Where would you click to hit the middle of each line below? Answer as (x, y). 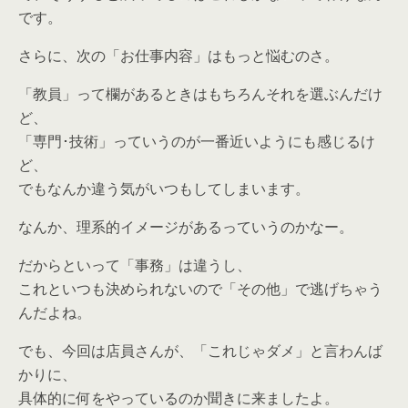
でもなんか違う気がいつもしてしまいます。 (164, 189)
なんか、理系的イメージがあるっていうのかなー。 (186, 227)
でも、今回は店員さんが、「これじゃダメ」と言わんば (200, 351)
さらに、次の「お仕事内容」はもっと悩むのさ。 (178, 56)
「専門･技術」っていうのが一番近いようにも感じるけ (197, 141)
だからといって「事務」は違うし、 (135, 265)
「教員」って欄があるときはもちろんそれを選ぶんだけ (200, 94)
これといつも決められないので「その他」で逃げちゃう (200, 289)
